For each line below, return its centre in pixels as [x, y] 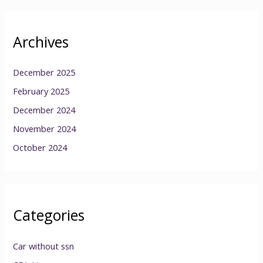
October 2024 [40, 148]
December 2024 [44, 110]
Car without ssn [44, 246]
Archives [41, 41]
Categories [49, 215]
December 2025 [44, 73]
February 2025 [41, 91]
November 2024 [45, 129]
